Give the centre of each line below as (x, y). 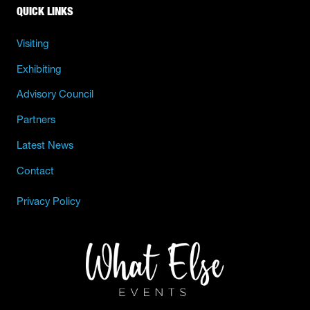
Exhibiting (39, 69)
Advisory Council (55, 94)
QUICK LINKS (45, 11)
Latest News (45, 146)
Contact (35, 171)
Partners (36, 120)
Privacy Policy (48, 201)
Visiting (33, 43)
